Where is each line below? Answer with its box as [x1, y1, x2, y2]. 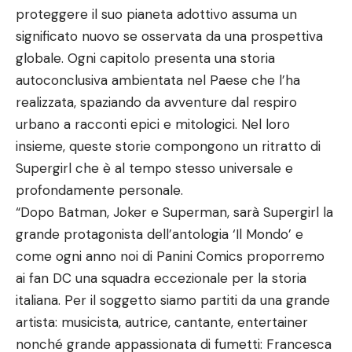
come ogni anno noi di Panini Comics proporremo [16, 247, 324, 266]
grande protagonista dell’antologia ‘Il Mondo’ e [16, 225, 303, 244]
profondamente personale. [16, 181, 183, 200]
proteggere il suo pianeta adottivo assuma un [16, 5, 297, 24]
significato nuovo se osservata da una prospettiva [16, 27, 323, 46]
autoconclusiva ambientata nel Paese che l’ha [16, 71, 300, 90]
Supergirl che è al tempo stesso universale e [16, 159, 293, 178]
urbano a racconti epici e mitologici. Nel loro [16, 115, 290, 134]
